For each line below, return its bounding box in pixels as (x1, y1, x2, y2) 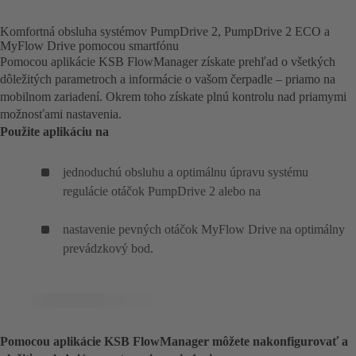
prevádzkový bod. (63, 242, 153, 256)
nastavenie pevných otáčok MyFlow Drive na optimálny (63, 222, 345, 237)
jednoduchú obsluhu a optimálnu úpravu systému (63, 165, 308, 180)
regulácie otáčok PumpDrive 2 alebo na (63, 184, 261, 199)
